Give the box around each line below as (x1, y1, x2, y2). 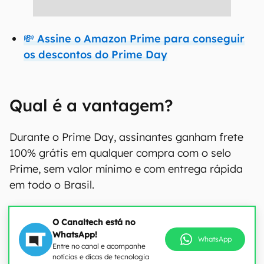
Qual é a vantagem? (9, 95, 173, 115)
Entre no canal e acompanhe (52, 242, 146, 250)
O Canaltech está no (52, 217, 136, 227)
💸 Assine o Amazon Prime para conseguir (24, 32, 245, 45)
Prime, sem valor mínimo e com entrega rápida (9, 162, 243, 176)
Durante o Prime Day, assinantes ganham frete (9, 130, 243, 144)
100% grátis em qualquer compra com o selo (9, 146, 231, 160)
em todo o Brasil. (9, 178, 94, 192)
